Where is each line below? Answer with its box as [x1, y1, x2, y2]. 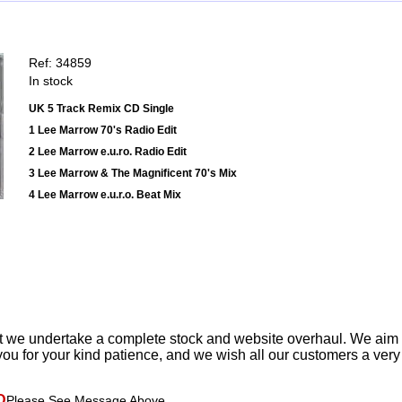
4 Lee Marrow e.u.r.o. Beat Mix [29, 188, 181, 202]
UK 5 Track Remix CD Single [29, 102, 174, 116]
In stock [29, 74, 73, 89]
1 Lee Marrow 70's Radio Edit [29, 124, 177, 137]
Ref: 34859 [29, 56, 92, 71]
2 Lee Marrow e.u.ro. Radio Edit [29, 145, 187, 159]
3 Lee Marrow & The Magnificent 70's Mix [29, 167, 237, 180]
